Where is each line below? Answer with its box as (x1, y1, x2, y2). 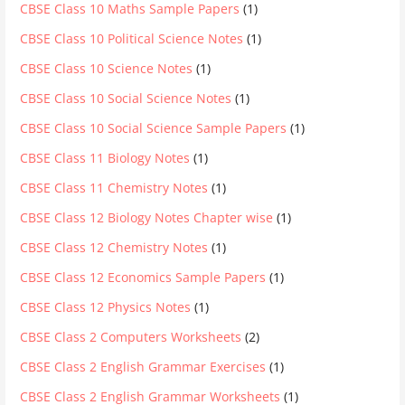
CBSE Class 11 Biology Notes (20, 148, 191, 166)
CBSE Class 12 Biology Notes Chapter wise (20, 208, 274, 226)
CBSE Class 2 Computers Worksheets (20, 327, 242, 345)
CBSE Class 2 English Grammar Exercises (20, 357, 267, 375)
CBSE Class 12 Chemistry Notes (20, 238, 209, 256)
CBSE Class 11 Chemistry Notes (20, 178, 209, 196)
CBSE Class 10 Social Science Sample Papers (20, 118, 287, 137)
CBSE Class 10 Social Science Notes (20, 89, 232, 107)
